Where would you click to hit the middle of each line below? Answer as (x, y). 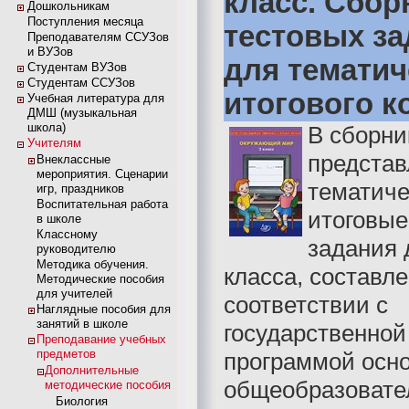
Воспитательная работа (102, 204)
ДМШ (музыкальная (82, 113)
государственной (315, 333)
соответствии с (306, 305)
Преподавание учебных (101, 339)
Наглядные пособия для (104, 309)
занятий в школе (82, 324)
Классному (67, 234)
